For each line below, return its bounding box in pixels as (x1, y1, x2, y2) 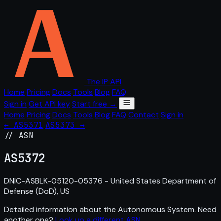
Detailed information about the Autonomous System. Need (4, 204, 217, 215)
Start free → (72, 99, 117, 109)
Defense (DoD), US (4, 185, 70, 196)
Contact (128, 110, 159, 120)
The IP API (86, 76, 121, 87)
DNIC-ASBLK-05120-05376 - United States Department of (4, 175, 216, 186)
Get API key (29, 99, 70, 109)
